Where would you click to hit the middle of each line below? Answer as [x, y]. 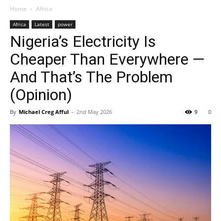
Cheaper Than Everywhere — [107, 59]
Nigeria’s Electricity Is [83, 41]
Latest [42, 24]
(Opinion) [41, 95]
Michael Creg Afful [44, 112]
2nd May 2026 [94, 112]
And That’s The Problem [91, 77]
